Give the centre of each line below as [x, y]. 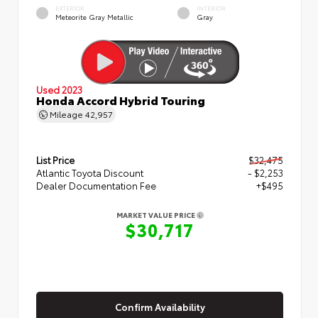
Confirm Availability [160, 306]
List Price [55, 159]
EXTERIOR [70, 8]
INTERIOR [211, 8]
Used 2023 [59, 89]
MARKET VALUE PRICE [156, 214]
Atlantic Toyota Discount [90, 172]
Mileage [66, 113]
